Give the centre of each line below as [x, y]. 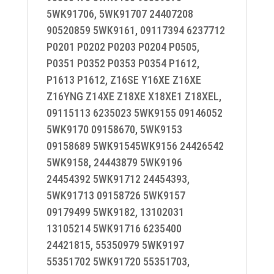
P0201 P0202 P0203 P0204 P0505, [123, 47]
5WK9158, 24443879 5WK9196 [114, 162]
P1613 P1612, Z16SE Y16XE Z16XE [124, 80]
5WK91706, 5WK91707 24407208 [120, 14]
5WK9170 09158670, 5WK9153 [114, 129]
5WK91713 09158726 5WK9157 [116, 195]
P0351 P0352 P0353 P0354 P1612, [123, 63]
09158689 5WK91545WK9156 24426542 [135, 146]
